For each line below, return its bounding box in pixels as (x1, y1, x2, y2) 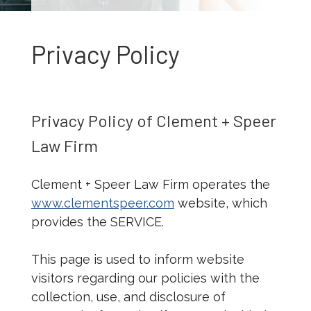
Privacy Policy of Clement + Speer (31, 110, 276, 131)
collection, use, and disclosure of (31, 289, 226, 305)
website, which (174, 196, 267, 211)
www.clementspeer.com (31, 196, 174, 211)
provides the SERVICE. (31, 215, 164, 230)
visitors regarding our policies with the (31, 271, 260, 286)
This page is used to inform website (31, 252, 244, 267)
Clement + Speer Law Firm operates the (31, 177, 270, 192)
